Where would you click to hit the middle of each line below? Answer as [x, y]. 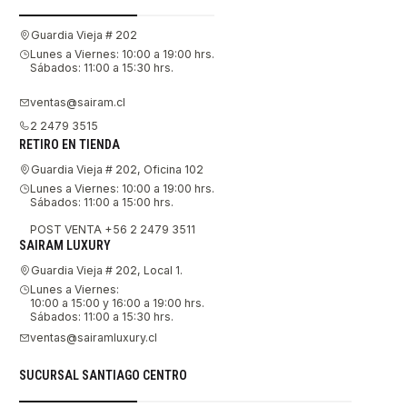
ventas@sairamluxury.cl [94, 338]
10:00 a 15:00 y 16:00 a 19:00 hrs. [117, 303]
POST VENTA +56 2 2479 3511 [113, 229]
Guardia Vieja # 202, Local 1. [107, 271]
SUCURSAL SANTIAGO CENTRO [103, 375]
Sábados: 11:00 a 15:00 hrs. [102, 202]
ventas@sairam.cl [78, 103]
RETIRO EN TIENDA [69, 145]
